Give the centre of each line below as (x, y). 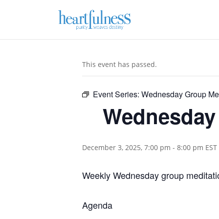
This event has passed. (120, 64)
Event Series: (117, 94)
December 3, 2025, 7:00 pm (126, 147)
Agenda (97, 205)
